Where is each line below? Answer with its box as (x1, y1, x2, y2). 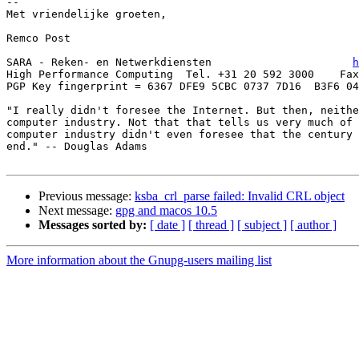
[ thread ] (188, 218, 234, 232)
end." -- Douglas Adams (6, 140, 147, 153)
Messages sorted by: (38, 218, 147, 232)
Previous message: (38, 189, 135, 204)
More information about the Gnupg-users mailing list (6, 253, 272, 268)
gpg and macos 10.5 (115, 204, 217, 218)
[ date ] (150, 218, 185, 232)
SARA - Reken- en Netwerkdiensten (6, 56, 353, 69)
